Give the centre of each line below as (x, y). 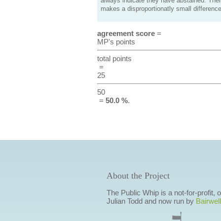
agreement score (126, 33)
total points (114, 58)
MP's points (116, 42)
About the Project (138, 176)
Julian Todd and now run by (151, 201)
